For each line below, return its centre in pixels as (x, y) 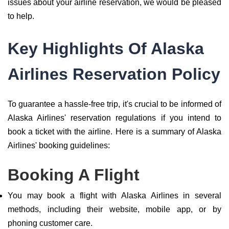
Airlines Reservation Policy (114, 74)
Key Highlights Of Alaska (106, 49)
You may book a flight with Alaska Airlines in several (114, 196)
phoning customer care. (50, 223)
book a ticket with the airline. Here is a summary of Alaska (114, 132)
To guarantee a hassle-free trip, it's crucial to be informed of (114, 104)
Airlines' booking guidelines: (59, 145)
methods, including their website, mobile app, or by (114, 209)
